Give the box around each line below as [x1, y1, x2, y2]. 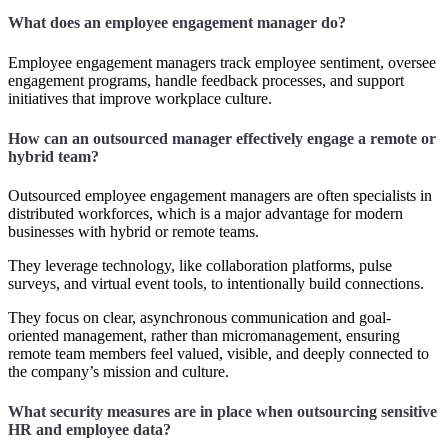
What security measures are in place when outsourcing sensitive [8, 402, 437, 420]
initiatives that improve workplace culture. [8, 89, 272, 107]
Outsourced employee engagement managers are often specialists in [8, 186, 432, 204]
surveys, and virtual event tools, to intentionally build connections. [8, 274, 424, 292]
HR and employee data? [8, 420, 171, 438]
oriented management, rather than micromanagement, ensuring [8, 326, 400, 344]
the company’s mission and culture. [8, 362, 229, 380]
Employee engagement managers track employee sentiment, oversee [8, 53, 436, 71]
